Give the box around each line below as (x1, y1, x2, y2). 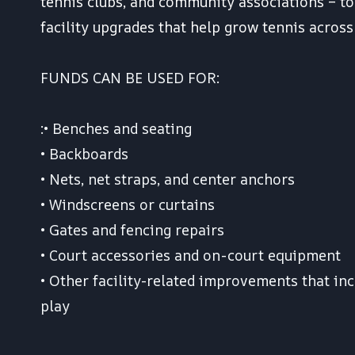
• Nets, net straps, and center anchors (40, 170, 295, 189)
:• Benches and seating (40, 119, 192, 139)
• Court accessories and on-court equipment (40, 246, 341, 265)
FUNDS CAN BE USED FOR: (40, 68, 219, 88)
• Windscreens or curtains (40, 195, 215, 215)
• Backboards (40, 144, 128, 164)
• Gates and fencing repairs (40, 220, 224, 240)
